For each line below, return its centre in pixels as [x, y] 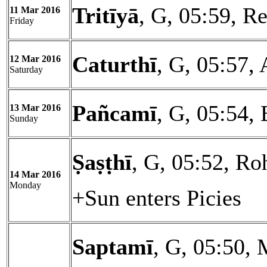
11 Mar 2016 [35, 10]
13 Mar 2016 [35, 108]
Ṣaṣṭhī [102, 162]
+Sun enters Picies [157, 198]
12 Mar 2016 [35, 59]
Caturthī [114, 64]
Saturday [26, 69]
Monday [25, 185]
